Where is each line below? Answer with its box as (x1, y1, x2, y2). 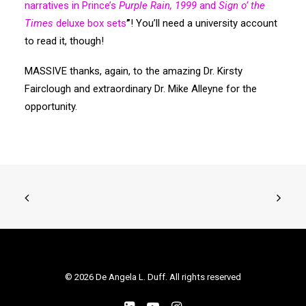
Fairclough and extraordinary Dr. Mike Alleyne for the (25, 82, 257, 95)
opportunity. (25, 100, 77, 113)
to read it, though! (25, 34, 104, 47)
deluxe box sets (53, 16, 126, 29)
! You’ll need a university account (130, 16, 277, 29)
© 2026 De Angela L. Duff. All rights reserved (65, 272, 241, 282)
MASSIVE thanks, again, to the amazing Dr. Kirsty (25, 64, 242, 77)
